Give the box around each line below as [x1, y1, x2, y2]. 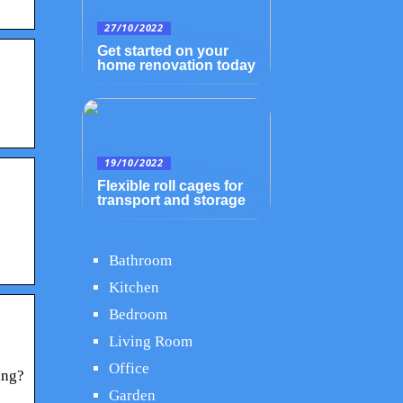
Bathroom [109, 252, 172, 269]
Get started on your [97, 43, 228, 58]
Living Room [109, 333, 193, 350]
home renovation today [97, 58, 255, 73]
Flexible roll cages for [97, 178, 243, 193]
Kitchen [109, 279, 159, 296]
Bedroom [109, 306, 167, 323]
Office [109, 360, 149, 377]
